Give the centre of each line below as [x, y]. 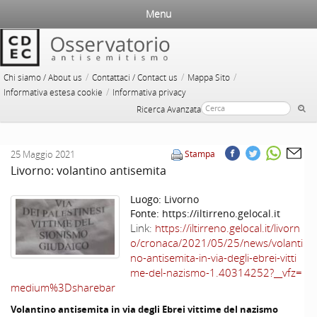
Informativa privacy [149, 92]
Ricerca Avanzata [169, 109]
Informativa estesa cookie [53, 92]
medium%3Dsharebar [63, 288]
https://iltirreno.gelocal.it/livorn [227, 228]
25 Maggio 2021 [43, 154]
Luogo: [147, 200]
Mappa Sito [209, 77]
